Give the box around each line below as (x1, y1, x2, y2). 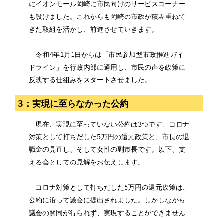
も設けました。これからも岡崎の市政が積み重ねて (28, 13, 185, 21)
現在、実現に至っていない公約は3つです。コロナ (28, 120, 189, 128)
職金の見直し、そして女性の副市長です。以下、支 (28, 145, 185, 153)
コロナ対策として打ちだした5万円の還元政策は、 (28, 183, 189, 191)
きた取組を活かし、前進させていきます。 (28, 25, 158, 34)
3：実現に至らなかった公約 (18, 98, 128, 109)
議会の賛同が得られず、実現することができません (28, 208, 185, 217)
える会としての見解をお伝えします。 (28, 158, 145, 166)
